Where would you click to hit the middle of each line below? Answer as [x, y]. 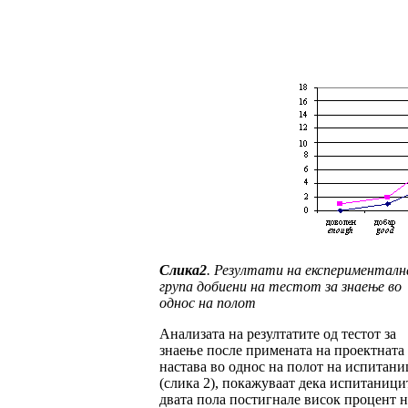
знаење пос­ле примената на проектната [281, 351]
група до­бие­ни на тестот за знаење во [280, 287]
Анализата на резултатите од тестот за [277, 334]
